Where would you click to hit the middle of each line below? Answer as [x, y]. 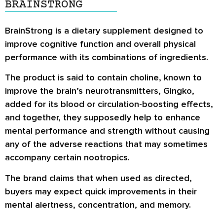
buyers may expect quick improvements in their [101, 191]
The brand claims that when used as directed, [98, 178]
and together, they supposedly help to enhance [103, 118]
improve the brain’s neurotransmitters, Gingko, [100, 91]
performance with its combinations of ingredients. [107, 57]
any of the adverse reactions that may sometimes [106, 144]
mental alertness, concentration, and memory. [98, 204]
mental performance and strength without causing [107, 131]
